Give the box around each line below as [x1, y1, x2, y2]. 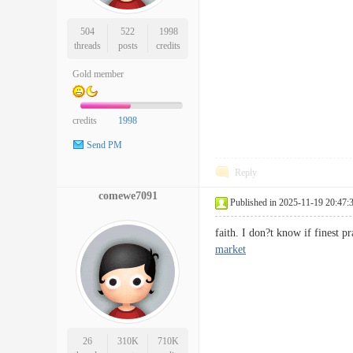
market [215, 243, 246, 255]
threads [73, 40, 101, 51]
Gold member [72, 69, 124, 80]
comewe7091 [98, 190, 158, 202]
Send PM [87, 139, 122, 151]
